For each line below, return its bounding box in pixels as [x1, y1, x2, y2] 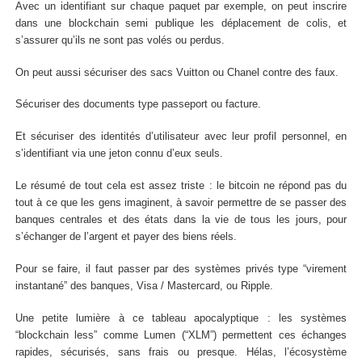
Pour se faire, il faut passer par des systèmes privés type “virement [15, 263, 347, 276]
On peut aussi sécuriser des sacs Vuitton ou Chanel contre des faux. [15, 66, 339, 78]
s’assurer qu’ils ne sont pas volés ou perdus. [15, 34, 225, 46]
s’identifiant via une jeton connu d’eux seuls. [15, 148, 223, 160]
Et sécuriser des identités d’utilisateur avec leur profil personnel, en [15, 131, 347, 143]
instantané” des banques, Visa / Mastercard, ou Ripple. [15, 280, 273, 293]
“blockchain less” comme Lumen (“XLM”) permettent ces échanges [15, 330, 347, 342]
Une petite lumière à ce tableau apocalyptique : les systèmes [15, 313, 347, 325]
